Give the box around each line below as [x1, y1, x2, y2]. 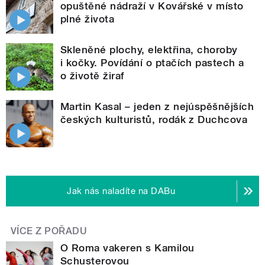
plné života [60, 13, 115, 25]
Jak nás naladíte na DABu [67, 186, 176, 197]
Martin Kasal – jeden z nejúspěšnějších [60, 101, 254, 113]
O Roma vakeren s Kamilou [60, 242, 195, 254]
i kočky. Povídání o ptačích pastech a [60, 57, 244, 69]
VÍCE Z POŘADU [11, 225, 88, 237]
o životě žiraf [60, 70, 124, 82]
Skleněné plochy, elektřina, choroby [60, 44, 238, 56]
